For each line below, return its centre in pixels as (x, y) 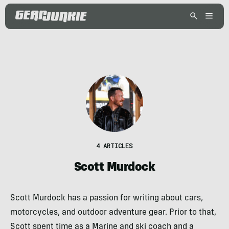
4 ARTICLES (114, 146)
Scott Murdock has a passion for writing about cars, (107, 198)
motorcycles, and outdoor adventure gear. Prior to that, (113, 213)
